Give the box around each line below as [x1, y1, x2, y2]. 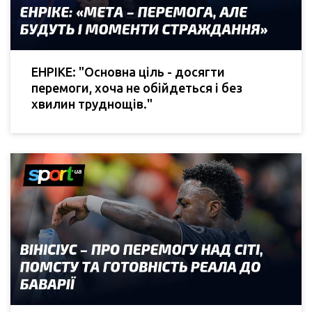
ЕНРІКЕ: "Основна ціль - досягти [31, 65, 225, 79]
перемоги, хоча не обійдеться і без [31, 81, 242, 95]
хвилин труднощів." [31, 97, 153, 111]
